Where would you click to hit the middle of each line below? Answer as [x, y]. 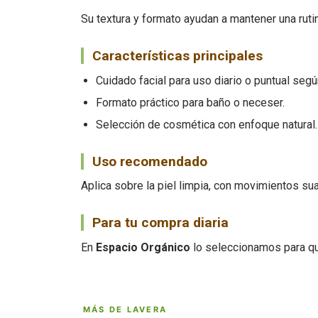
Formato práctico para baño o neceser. [190, 102]
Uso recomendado [149, 161]
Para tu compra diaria [160, 223]
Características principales [177, 56]
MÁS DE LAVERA [125, 309]
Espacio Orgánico [143, 247]
